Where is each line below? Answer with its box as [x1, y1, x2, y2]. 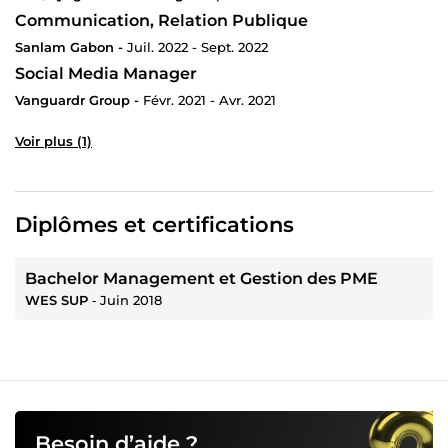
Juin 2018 [100, 291, 162, 308]
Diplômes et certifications [15, 211, 294, 237]
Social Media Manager [15, 64, 197, 84]
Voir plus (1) [15, 132, 92, 149]
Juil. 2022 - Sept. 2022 [127, 39, 268, 56]
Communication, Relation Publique [15, 11, 308, 31]
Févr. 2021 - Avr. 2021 [143, 92, 276, 109]
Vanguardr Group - [15, 92, 139, 109]
